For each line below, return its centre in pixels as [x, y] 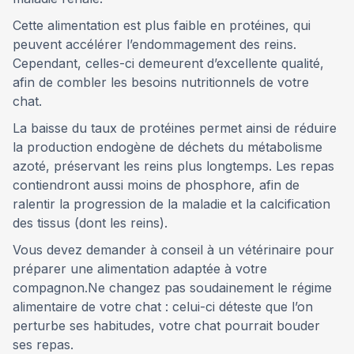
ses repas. [43, 344]
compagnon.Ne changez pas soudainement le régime [172, 287]
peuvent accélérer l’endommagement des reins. [154, 44]
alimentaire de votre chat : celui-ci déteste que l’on [163, 306]
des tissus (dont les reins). [90, 222]
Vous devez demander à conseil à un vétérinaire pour [173, 249]
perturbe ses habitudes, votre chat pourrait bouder [166, 325]
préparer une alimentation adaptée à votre [140, 268]
